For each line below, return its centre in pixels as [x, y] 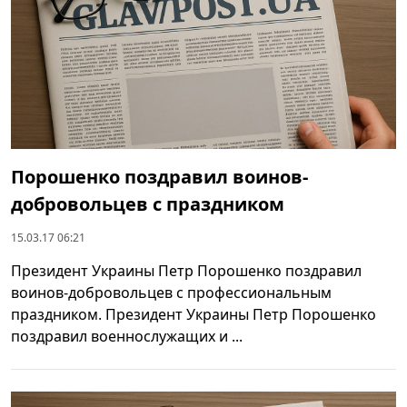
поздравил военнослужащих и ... [127, 337]
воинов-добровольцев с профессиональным [171, 293]
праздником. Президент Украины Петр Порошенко [194, 315]
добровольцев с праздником [148, 204]
